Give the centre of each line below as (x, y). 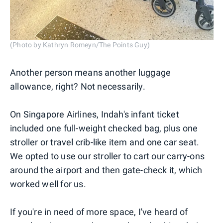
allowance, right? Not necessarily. (78, 87)
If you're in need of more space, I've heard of (99, 212)
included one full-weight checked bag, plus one (104, 128)
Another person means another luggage (91, 73)
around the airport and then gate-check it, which (106, 170)
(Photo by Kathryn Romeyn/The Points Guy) (80, 45)
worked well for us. (48, 184)
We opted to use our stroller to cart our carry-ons (108, 156)
